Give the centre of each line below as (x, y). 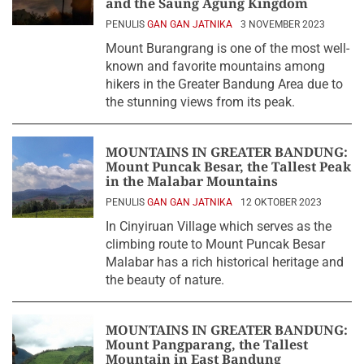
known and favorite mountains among (215, 66)
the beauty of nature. (165, 280)
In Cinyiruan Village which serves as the (219, 226)
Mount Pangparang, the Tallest (207, 344)
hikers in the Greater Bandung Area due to (224, 84)
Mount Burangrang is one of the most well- (227, 48)
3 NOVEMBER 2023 (283, 24)
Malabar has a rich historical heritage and (225, 262)
